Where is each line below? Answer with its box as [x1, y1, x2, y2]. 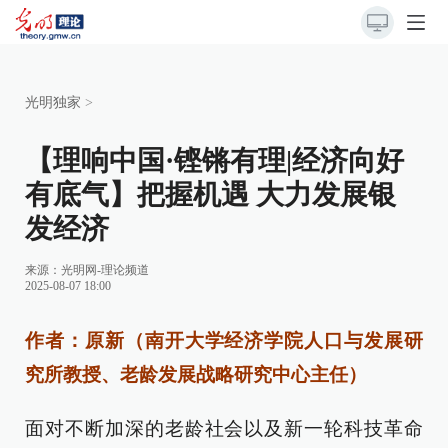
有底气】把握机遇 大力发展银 [25, 179, 396, 210]
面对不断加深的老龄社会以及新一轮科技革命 [25, 418, 423, 439]
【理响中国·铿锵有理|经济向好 [25, 145, 404, 176]
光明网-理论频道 [61, 263, 149, 277]
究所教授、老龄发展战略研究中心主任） [25, 364, 367, 385]
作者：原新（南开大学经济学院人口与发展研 [25, 330, 423, 351]
